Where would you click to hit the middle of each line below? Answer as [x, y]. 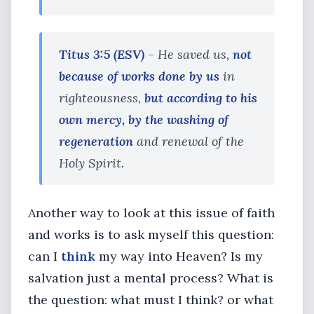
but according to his [201, 98]
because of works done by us [139, 76]
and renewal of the [189, 141]
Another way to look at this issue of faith [151, 213]
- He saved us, [189, 54]
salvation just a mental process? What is [151, 278]
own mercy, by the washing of [144, 120]
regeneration [96, 141]
